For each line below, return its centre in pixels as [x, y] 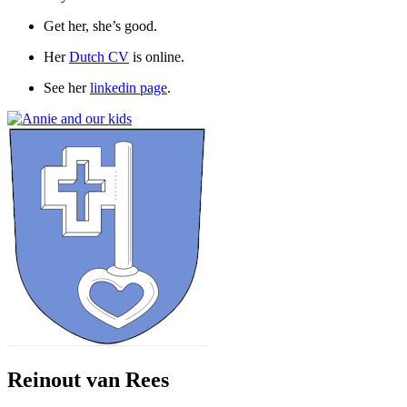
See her [67, 87]
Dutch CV [99, 56]
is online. [157, 56]
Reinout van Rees [88, 379]
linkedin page [129, 87]
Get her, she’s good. [100, 25]
